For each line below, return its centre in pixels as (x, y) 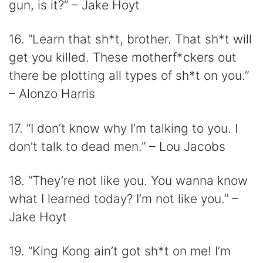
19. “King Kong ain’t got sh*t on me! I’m (120, 251)
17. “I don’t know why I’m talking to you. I (123, 128)
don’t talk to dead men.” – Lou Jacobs (117, 146)
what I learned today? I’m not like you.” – (124, 198)
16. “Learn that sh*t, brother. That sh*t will (130, 39)
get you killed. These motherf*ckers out (123, 58)
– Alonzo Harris (52, 94)
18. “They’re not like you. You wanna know (128, 180)
